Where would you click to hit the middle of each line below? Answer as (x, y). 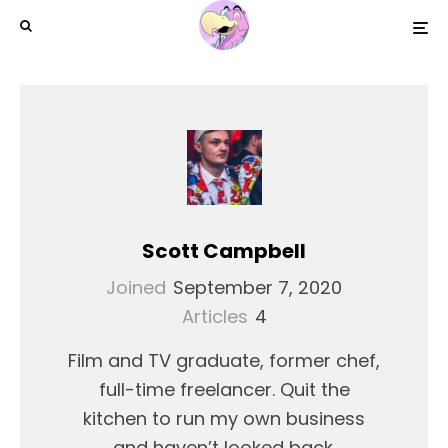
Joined (136, 287)
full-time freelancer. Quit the (224, 389)
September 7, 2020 (257, 287)
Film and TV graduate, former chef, (224, 360)
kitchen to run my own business (224, 418)
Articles (214, 316)
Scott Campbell (224, 251)
